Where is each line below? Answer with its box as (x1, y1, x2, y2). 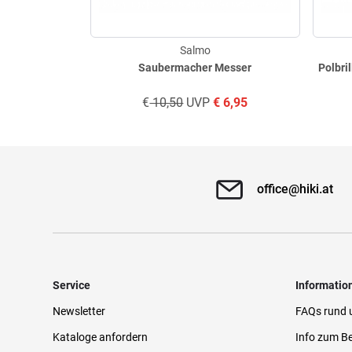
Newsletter (53, 304, 106, 317)
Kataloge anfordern (53, 330, 148, 343)
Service (53, 278, 91, 291)
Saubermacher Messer (138, 60, 252, 74)
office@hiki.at (257, 181, 333, 196)
